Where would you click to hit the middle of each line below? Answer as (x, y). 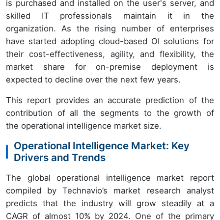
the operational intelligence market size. (84, 126)
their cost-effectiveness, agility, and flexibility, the (110, 54)
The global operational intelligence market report (110, 178)
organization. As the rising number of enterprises (110, 29)
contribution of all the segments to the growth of (110, 113)
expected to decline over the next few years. (93, 80)
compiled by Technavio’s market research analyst (110, 191)
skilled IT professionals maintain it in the (110, 16)
